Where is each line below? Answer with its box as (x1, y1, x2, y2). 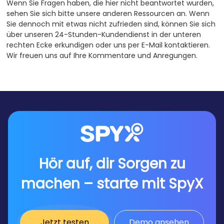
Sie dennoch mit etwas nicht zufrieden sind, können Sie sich (6, 19, 216, 29)
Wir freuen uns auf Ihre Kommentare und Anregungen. (6, 50, 198, 60)
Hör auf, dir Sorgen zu (38, 154, 185, 173)
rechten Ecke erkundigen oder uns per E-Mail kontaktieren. (6, 40, 210, 50)
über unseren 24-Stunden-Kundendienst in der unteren (6, 29, 201, 39)
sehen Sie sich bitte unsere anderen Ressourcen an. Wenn (6, 8, 210, 18)
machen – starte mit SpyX (21, 174, 203, 193)
